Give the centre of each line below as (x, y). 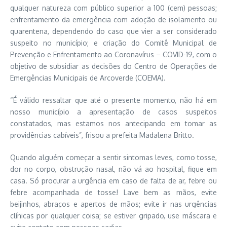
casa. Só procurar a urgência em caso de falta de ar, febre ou (113, 181)
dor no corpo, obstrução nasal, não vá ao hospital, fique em (113, 169)
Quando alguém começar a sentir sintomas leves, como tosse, (113, 158)
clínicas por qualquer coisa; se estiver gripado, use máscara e (113, 216)
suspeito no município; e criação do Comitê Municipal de (113, 43)
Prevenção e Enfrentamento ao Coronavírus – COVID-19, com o (113, 55)
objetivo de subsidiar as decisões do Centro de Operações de (113, 66)
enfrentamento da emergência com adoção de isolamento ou (113, 20)
